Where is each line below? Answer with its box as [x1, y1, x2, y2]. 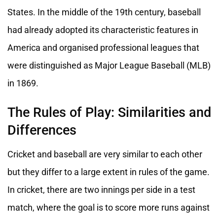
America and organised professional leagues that [7, 42, 199, 53]
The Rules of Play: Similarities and [7, 104, 211, 120]
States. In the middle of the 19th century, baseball [7, 6, 201, 17]
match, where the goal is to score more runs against [7, 202, 210, 213]
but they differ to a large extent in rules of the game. [7, 167, 210, 178]
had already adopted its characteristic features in [7, 24, 198, 35]
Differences [7, 122, 76, 138]
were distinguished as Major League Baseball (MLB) [7, 60, 211, 71]
